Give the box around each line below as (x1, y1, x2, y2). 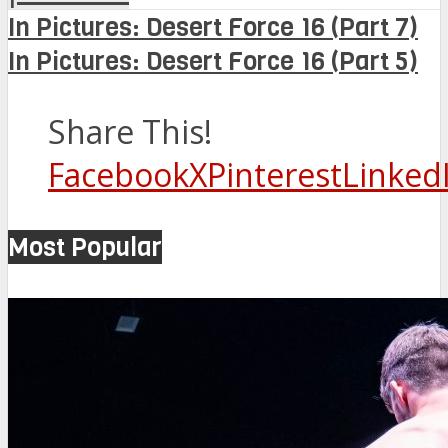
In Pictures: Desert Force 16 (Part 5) (8, 44, 418, 79)
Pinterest (207, 153, 342, 197)
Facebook (48, 153, 189, 197)
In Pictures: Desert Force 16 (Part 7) (8, 10, 418, 45)
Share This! (48, 110, 212, 154)
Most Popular (8, 230, 162, 265)
